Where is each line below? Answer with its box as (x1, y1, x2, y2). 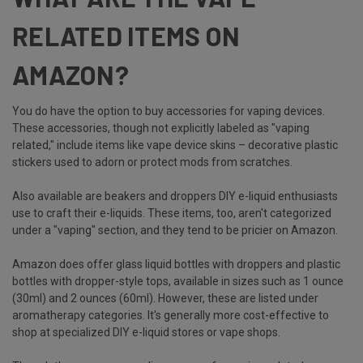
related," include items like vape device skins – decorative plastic (12, 138, 338, 152)
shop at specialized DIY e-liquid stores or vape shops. (12, 325, 283, 339)
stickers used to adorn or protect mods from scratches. (12, 155, 295, 169)
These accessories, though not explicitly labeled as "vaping (12, 121, 310, 135)
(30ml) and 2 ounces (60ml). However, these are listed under (12, 291, 318, 305)
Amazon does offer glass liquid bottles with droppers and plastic (12, 257, 340, 271)
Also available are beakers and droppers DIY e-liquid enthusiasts (12, 189, 338, 203)
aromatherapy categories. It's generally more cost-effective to (12, 308, 329, 322)
